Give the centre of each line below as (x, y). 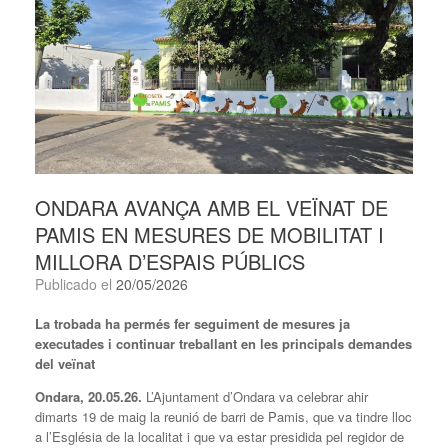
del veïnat (65, 364)
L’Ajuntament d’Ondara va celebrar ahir (257, 397)
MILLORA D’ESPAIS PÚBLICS (170, 262)
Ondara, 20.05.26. (90, 397)
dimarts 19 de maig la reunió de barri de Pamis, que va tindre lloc (223, 417)
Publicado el (80, 284)
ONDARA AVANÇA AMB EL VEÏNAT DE (211, 208)
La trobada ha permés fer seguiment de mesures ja (192, 324)
